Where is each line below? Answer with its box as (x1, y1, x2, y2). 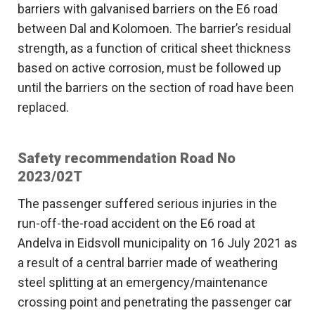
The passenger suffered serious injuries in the (18, 196, 277, 212)
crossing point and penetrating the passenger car (18, 295, 292, 310)
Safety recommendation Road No (18, 150, 236, 167)
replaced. (18, 100, 69, 115)
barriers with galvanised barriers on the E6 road (18, 1, 278, 17)
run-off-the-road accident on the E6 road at (18, 216, 255, 231)
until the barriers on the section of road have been (18, 80, 294, 96)
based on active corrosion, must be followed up (18, 60, 281, 76)
